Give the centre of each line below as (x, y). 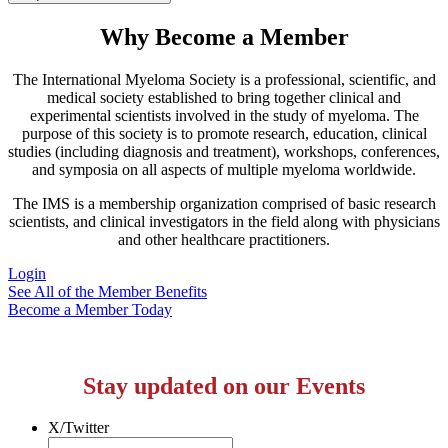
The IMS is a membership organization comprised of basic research (224, 203)
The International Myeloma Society (124, 79)
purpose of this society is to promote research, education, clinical (224, 133)
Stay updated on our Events (224, 385)
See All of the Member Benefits (107, 291)
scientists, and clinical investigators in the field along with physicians (224, 221)
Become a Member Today (90, 309)
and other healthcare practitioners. (224, 239)
